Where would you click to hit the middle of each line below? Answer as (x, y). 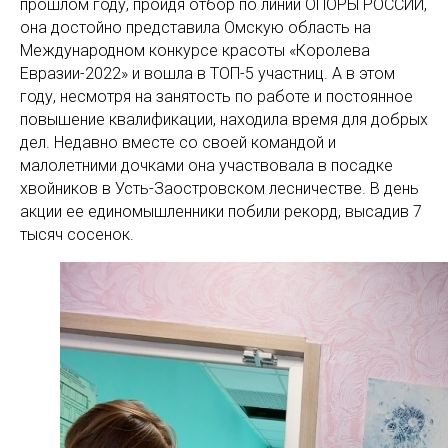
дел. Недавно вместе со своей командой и (178, 142)
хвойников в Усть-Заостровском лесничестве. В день (219, 188)
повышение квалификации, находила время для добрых (224, 119)
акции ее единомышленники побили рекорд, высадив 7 (221, 211)
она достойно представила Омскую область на (195, 27)
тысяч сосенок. (77, 234)
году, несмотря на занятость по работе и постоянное (216, 96)
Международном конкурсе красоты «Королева (195, 50)
